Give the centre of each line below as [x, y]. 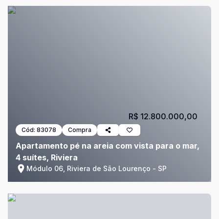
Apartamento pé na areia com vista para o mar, [108, 146]
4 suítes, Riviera [47, 157]
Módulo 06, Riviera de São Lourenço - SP [97, 168]
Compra [80, 130]
